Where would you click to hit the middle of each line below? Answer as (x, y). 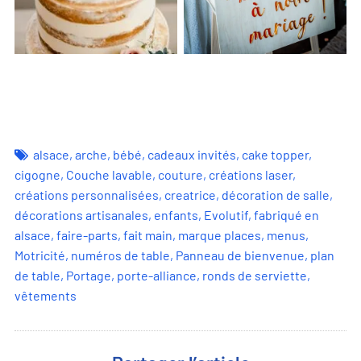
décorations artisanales (81, 215)
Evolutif (226, 215)
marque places (220, 235)
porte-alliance (157, 275)
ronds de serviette (255, 275)
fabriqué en (286, 215)
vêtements (46, 295)
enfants (176, 215)
